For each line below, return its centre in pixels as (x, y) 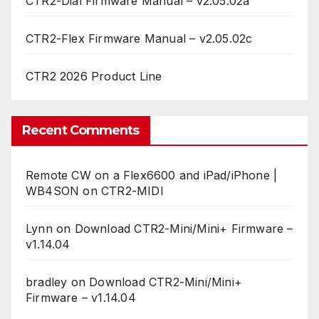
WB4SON (53, 191)
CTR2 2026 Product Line (94, 77)
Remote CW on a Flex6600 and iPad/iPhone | (152, 176)
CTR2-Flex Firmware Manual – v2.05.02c (139, 39)
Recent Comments (81, 131)
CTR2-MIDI (132, 191)
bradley (47, 282)
